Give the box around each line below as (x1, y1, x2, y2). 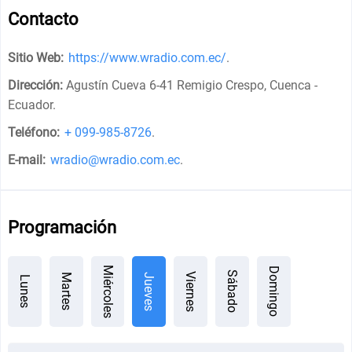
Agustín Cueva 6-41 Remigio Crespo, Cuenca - (66, 77, 318, 93)
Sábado (224, 269, 240, 313)
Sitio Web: (8, 49, 64, 65)
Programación (8, 217, 117, 237)
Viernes (183, 270, 199, 312)
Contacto (8, 9, 79, 29)
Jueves (141, 271, 157, 311)
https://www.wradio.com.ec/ (68, 49, 227, 65)
